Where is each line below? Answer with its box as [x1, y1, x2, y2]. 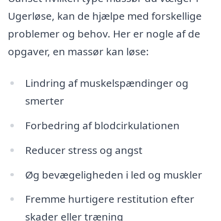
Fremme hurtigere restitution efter [25, 192, 194, 206]
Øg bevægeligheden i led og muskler [25, 167, 202, 182]
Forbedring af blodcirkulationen [25, 118, 180, 132]
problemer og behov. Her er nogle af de [8, 27, 200, 41]
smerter [25, 93, 64, 108]
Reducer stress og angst [25, 143, 143, 157]
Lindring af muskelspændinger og [25, 75, 188, 90]
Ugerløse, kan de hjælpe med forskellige [8, 9, 202, 23]
